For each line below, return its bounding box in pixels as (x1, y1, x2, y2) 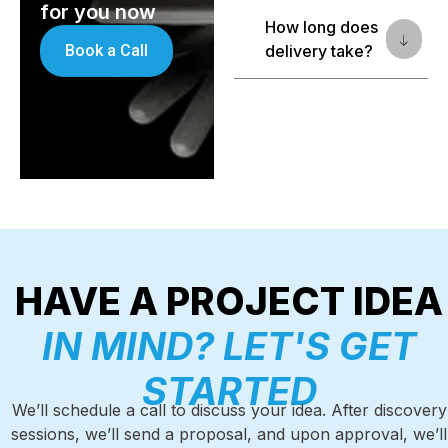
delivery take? (265, 41, 373, 62)
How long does (265, 17, 378, 38)
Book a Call (65, 41, 148, 61)
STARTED (141, 368, 317, 415)
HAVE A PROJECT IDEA (15, 278, 443, 325)
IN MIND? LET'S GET (42, 323, 416, 370)
